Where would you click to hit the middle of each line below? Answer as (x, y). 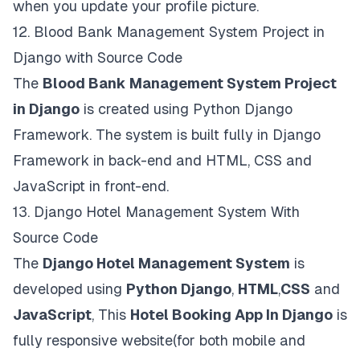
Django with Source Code (98, 57)
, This (111, 314)
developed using (70, 288)
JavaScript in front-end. (91, 186)
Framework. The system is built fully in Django (167, 134)
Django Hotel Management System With (167, 211)
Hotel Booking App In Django (231, 314)
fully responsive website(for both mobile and (159, 340)
